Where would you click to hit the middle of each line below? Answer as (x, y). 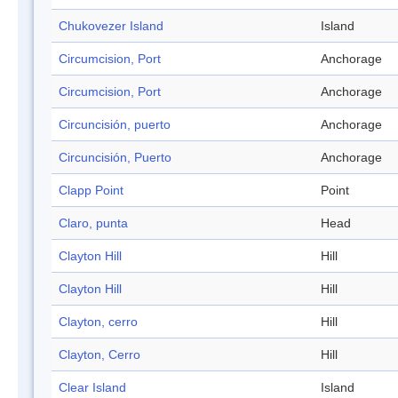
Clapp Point (91, 191)
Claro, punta (93, 223)
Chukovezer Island (111, 26)
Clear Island (92, 388)
